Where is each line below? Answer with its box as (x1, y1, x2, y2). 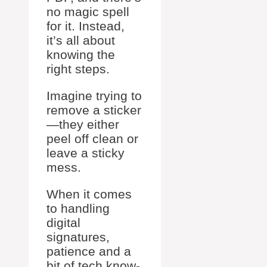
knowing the (46, 48, 115, 62)
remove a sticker (46, 103, 141, 117)
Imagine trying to (46, 89, 142, 103)
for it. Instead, (46, 19, 125, 33)
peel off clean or (46, 132, 138, 146)
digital (46, 216, 80, 230)
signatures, (46, 230, 110, 244)
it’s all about (46, 33, 115, 48)
